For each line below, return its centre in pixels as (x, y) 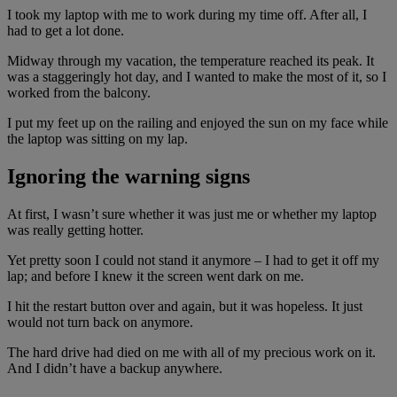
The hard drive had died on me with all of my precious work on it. (191, 353)
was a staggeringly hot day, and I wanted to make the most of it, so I (197, 77)
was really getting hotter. (75, 230)
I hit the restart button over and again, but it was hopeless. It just (185, 307)
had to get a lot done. (66, 31)
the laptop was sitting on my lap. (97, 139)
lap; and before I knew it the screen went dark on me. (156, 276)
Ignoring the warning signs (128, 177)
